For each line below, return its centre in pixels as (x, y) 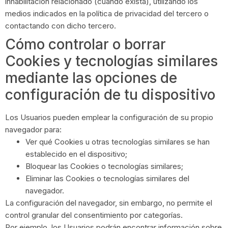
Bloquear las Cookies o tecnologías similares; (104, 166)
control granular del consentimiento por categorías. (94, 215)
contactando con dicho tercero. (61, 25)
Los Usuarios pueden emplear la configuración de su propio (109, 117)
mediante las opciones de (91, 78)
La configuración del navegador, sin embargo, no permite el (109, 203)
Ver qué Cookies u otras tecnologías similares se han (118, 141)
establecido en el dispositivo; (76, 154)
